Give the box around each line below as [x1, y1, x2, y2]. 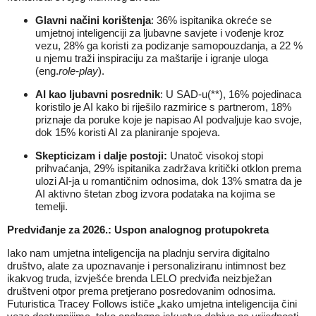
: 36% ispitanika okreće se [151, 14, 272, 26]
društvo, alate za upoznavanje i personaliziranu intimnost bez [7, 260, 286, 272]
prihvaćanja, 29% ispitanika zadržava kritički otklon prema [35, 162, 301, 174]
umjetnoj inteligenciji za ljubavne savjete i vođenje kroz [35, 27, 284, 39]
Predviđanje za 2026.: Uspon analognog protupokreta [7, 224, 269, 236]
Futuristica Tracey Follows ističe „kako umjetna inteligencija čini [7, 298, 297, 310]
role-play [59, 65, 98, 77]
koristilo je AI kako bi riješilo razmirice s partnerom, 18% [35, 101, 291, 113]
